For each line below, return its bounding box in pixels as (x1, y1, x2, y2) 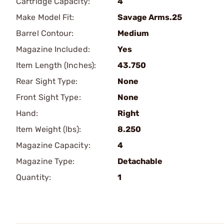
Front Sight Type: (16, 92, 81, 102)
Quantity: (16, 172, 51, 182)
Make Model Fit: (16, 12, 74, 22)
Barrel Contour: (16, 28, 74, 38)
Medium (117, 28, 149, 38)
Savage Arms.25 (117, 12, 182, 22)
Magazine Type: (16, 156, 75, 166)
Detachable (117, 156, 162, 166)
